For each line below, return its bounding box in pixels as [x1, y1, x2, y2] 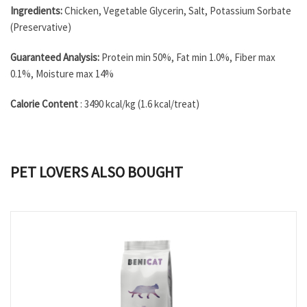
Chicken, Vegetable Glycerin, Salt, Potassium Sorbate [64, 4, 291, 17]
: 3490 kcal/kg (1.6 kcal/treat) [78, 97, 199, 110]
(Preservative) [10, 21, 71, 34]
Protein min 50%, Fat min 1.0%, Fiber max [101, 51, 275, 64]
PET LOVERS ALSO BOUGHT [10, 162, 183, 182]
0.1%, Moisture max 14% [10, 67, 114, 80]
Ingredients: [10, 4, 64, 17]
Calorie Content [10, 97, 78, 110]
